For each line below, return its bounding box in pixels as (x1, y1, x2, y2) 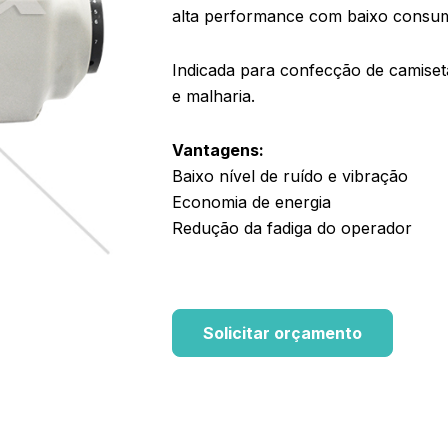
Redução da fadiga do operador (172, 217, 412, 238)
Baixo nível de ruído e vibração (172, 165, 408, 186)
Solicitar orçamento (203, 322, 362, 343)
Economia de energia (172, 191, 331, 212)
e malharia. (172, 85, 255, 106)
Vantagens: (172, 139, 264, 160)
